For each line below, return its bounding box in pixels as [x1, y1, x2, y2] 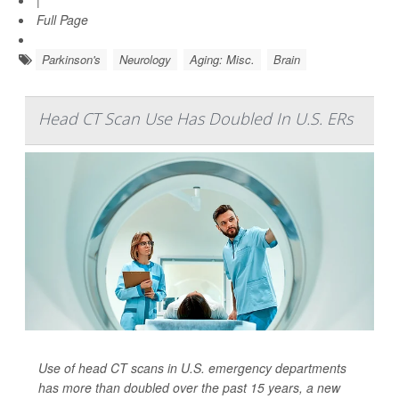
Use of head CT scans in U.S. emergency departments [38, 359, 346, 378]
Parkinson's [42, 51, 101, 69]
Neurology [119, 51, 171, 69]
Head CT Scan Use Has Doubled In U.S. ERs [38, 108, 353, 130]
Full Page [37, 11, 88, 29]
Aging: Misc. [190, 51, 255, 69]
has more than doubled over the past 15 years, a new [38, 379, 340, 397]
